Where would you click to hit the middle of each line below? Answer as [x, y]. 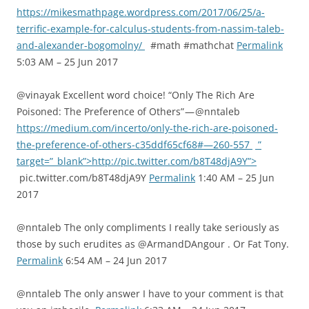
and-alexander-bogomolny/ [81, 45]
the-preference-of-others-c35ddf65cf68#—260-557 [134, 144]
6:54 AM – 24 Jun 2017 [115, 260]
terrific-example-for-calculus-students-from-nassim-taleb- [150, 29]
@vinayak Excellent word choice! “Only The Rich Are [136, 95]
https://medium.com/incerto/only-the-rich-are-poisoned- [147, 128]
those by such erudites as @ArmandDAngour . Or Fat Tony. [153, 244]
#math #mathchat [191, 45]
